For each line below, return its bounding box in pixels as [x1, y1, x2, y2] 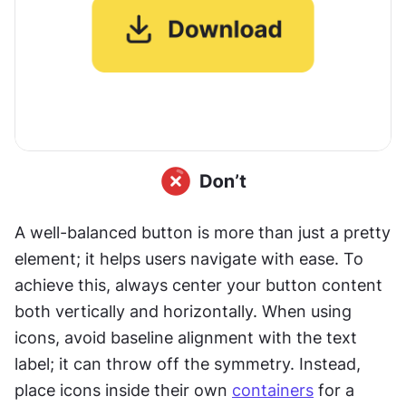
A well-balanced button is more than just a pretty [14, 223, 391, 243]
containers [232, 381, 314, 401]
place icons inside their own [14, 381, 232, 401]
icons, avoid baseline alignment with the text [14, 328, 357, 348]
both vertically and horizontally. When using [14, 302, 352, 322]
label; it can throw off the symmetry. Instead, [14, 354, 361, 374]
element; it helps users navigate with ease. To [14, 249, 363, 269]
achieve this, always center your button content [14, 275, 382, 295]
